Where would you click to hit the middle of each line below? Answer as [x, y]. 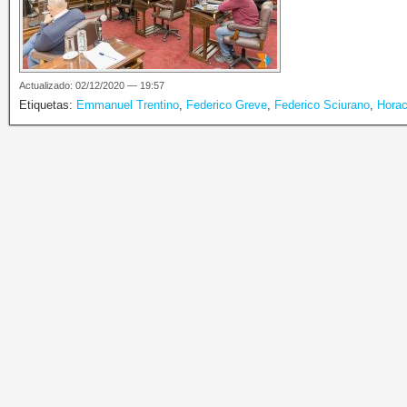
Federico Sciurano [322, 105]
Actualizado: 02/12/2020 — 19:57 [92, 86]
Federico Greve [227, 105]
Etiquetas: [48, 105]
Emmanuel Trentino [128, 105]
